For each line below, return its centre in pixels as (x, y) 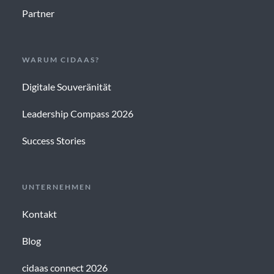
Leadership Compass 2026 (77, 114)
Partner (38, 13)
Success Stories (54, 141)
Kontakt (39, 214)
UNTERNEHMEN (57, 187)
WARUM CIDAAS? (61, 60)
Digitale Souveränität (66, 87)
